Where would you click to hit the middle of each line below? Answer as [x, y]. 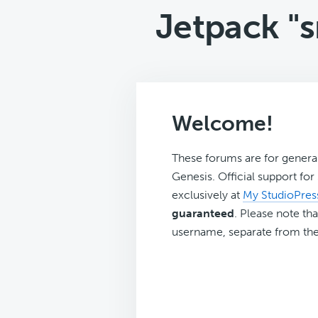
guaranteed [203, 213]
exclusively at [207, 195]
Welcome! [223, 124]
